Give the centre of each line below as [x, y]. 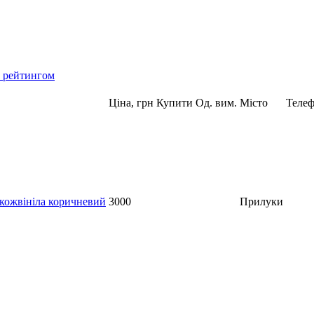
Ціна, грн [131, 102]
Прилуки [261, 201]
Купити [175, 102]
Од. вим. [216, 102]
